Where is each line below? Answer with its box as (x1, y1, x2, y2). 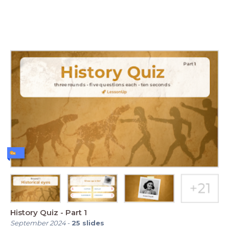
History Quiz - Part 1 (10, 207, 87, 217)
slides (82, 218, 104, 227)
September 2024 (10, 218, 66, 227)
